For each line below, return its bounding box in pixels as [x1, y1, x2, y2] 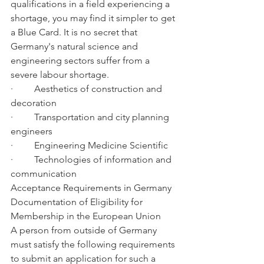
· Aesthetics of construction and [11, 83, 164, 94]
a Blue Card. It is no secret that [11, 27, 140, 38]
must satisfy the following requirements [11, 239, 177, 250]
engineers [11, 126, 52, 137]
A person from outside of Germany [11, 225, 159, 236]
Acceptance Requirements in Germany [11, 182, 174, 193]
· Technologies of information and [11, 154, 174, 165]
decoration [11, 97, 57, 108]
